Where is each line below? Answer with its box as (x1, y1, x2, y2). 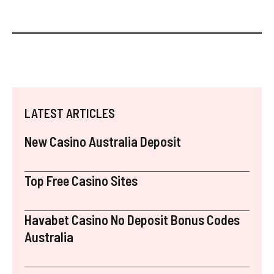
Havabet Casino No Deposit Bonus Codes (24, 211, 240, 228)
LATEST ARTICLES (24, 105, 115, 120)
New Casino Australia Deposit (24, 133, 181, 149)
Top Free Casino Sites (24, 172, 138, 188)
